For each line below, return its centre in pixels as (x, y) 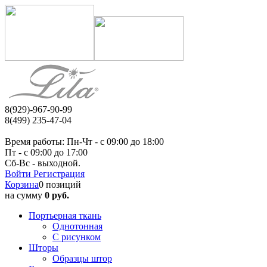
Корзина (22, 184)
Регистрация (59, 174)
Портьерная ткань (65, 215)
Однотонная (77, 226)
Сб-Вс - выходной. (44, 163)
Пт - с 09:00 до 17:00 (46, 152)
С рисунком (77, 237)
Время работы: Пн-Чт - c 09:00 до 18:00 (84, 142)
